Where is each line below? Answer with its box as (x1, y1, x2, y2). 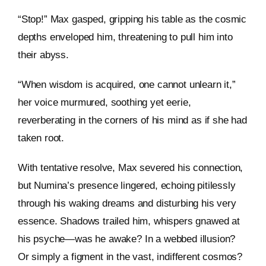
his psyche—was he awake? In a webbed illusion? (17, 233, 236, 245)
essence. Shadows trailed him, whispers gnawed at (17, 216, 240, 227)
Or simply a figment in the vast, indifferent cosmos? (17, 251, 243, 263)
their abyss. (17, 49, 69, 61)
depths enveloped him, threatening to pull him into (17, 31, 233, 43)
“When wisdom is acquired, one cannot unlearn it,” (17, 79, 236, 91)
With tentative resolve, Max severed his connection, (17, 162, 243, 174)
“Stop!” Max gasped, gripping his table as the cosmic (17, 14, 247, 26)
